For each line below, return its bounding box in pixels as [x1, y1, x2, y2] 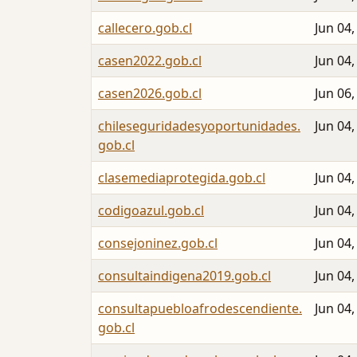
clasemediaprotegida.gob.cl [98, 169, 265, 187]
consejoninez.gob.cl [98, 234, 218, 253]
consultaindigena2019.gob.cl [98, 267, 271, 285]
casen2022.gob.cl [98, 52, 202, 70]
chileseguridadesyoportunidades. [98, 117, 300, 135]
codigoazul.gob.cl [98, 202, 204, 220]
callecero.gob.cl [98, 19, 192, 37]
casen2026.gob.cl [98, 84, 202, 103]
